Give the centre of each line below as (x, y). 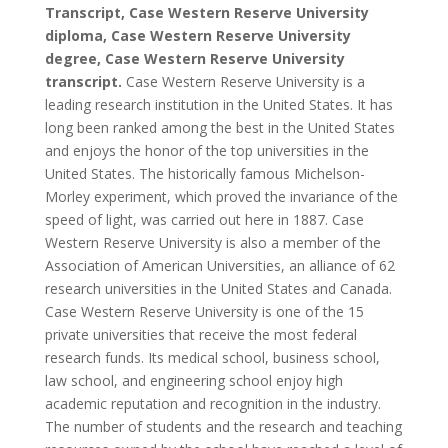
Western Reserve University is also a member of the (212, 242)
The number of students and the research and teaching (223, 426)
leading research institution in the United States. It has (218, 104)
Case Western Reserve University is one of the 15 (204, 311)
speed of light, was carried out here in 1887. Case (204, 219)
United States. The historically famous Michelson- (204, 173)
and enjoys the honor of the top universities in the (206, 150)
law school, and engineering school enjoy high (193, 380)
